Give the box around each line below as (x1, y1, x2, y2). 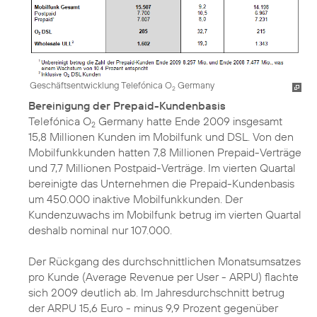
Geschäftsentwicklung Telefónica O (30, 79, 172, 91)
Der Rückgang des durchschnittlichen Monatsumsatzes (28, 254, 301, 269)
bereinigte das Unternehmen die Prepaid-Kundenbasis (28, 176, 294, 191)
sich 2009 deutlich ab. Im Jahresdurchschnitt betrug (28, 285, 284, 300)
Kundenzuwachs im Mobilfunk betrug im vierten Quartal (28, 207, 301, 222)
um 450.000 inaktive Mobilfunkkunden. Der (28, 192, 243, 207)
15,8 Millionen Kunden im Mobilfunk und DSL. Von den (28, 129, 294, 144)
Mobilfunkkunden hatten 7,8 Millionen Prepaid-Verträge (28, 145, 301, 160)
